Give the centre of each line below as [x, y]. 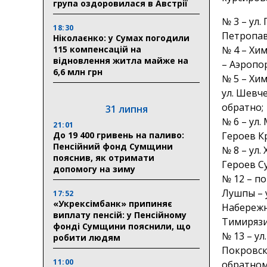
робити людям [87, 237]
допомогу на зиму [94, 169]
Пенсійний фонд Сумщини [113, 146]
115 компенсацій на [97, 49]
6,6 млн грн [78, 72]
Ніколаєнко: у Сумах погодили [121, 38]
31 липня [126, 109]
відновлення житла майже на [121, 60]
